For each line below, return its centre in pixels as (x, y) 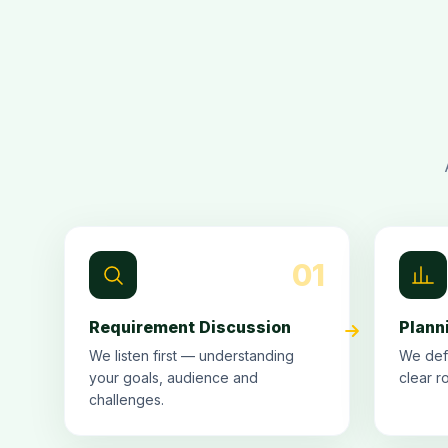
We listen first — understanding (191, 355)
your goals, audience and (173, 377)
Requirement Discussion (190, 327)
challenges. (126, 399)
